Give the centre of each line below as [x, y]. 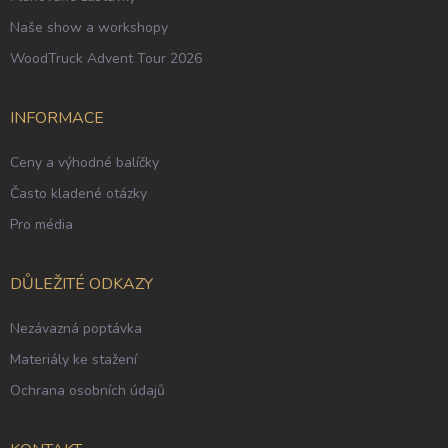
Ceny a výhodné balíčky [84, 163]
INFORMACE [57, 118]
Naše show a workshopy [89, 28]
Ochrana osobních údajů [87, 391]
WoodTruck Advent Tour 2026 [106, 59]
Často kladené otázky [78, 194]
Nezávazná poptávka [76, 329]
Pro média [41, 225]
